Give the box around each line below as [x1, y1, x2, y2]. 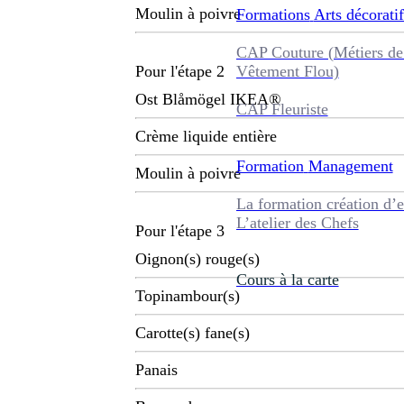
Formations [235, 5, 310, 23]
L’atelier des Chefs [235, 213, 359, 232]
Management [308, 156, 393, 175]
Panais [135, 361, 178, 380]
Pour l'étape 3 [135, 222, 225, 241]
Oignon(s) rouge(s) [135, 250, 260, 269]
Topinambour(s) [135, 287, 240, 306]
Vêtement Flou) [235, 61, 339, 80]
